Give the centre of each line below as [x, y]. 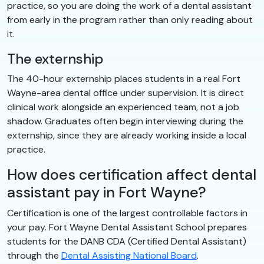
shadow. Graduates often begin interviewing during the [125, 121]
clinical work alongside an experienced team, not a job [123, 107]
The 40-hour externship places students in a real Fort [124, 78]
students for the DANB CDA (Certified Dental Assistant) [127, 241]
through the [34, 255]
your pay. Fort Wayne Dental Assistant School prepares [127, 227]
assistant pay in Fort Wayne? [107, 192]
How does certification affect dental [132, 174]
